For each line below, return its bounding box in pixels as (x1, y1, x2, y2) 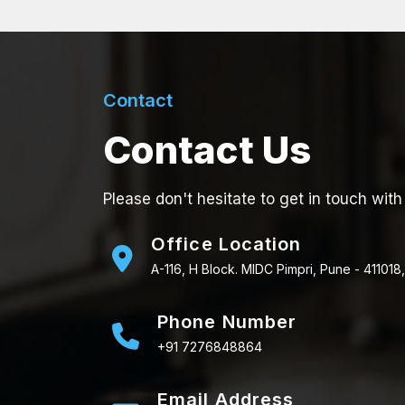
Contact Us (103, 127, 311, 174)
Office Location (151, 233, 302, 256)
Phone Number (157, 311, 297, 334)
